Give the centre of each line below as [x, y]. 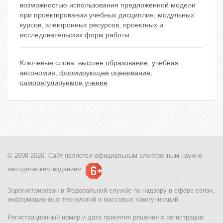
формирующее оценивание [105, 73]
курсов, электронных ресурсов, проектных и [92, 25]
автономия [38, 73]
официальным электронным [136, 156]
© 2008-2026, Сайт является [50, 156]
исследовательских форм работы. [76, 35]
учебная [165, 63]
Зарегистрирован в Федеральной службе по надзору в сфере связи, [111, 191]
